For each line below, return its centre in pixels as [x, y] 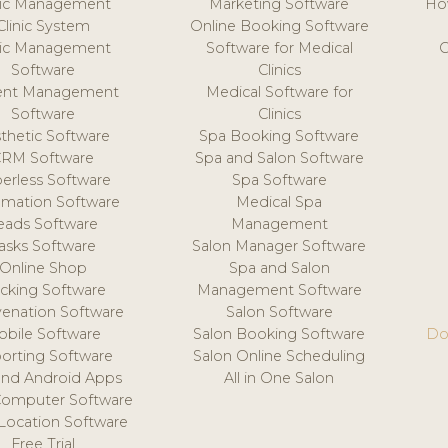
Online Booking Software [279, 25]
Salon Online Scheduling [279, 355]
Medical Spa [279, 201]
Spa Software [279, 179]
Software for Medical [279, 47]
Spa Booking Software [279, 135]
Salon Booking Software [279, 333]
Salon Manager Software [279, 245]
